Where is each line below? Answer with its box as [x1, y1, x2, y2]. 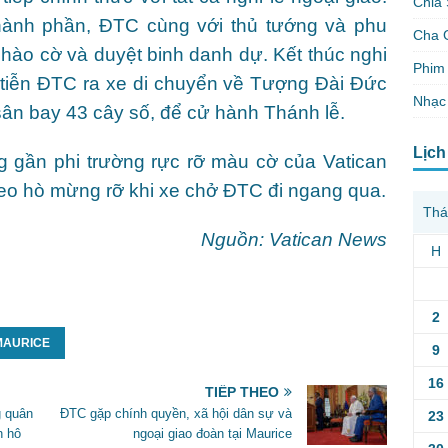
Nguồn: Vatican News [201, 229, 388, 250]
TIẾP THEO [205, 384, 280, 400]
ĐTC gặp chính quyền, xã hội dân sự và [60, 406, 293, 421]
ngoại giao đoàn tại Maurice [133, 426, 293, 441]
